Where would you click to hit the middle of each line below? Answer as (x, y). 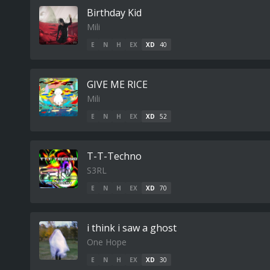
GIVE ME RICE (117, 84)
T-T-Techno (114, 156)
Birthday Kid (114, 13)
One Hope (107, 242)
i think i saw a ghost (132, 228)
